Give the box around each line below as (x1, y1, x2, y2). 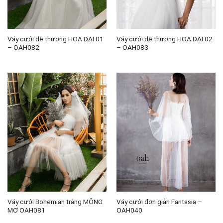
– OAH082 (7, 43, 39, 51)
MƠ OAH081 (7, 206, 45, 215)
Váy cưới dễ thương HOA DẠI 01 (7, 34, 104, 43)
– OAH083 (116, 43, 148, 51)
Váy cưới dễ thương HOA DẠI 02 (116, 34, 213, 43)
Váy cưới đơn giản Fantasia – (116, 198, 202, 206)
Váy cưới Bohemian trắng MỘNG (7, 198, 103, 206)
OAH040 (116, 206, 142, 215)
